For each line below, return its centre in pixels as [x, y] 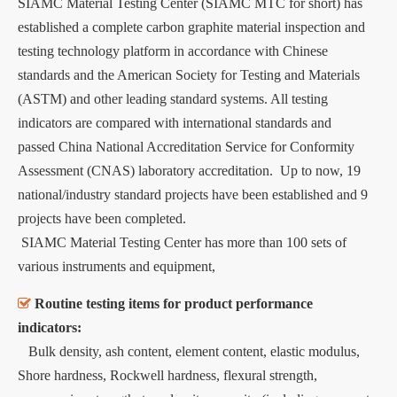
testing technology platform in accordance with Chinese [173, 51]
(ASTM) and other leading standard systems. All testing [173, 98]
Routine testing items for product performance [174, 303]
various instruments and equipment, [117, 266]
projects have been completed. [102, 218]
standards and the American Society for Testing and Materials [189, 74]
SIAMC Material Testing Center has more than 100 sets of [182, 242]
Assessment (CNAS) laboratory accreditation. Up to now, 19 [189, 170]
